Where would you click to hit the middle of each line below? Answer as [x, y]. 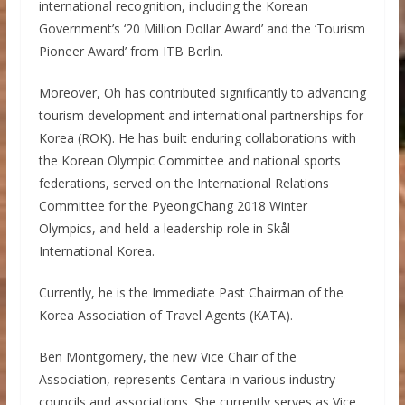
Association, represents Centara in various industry [187, 379]
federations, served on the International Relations [184, 183]
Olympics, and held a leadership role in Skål [164, 228]
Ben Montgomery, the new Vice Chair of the [167, 356]
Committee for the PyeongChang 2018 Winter [173, 205]
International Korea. [96, 250]
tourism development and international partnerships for [201, 115]
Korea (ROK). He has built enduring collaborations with [197, 137]
